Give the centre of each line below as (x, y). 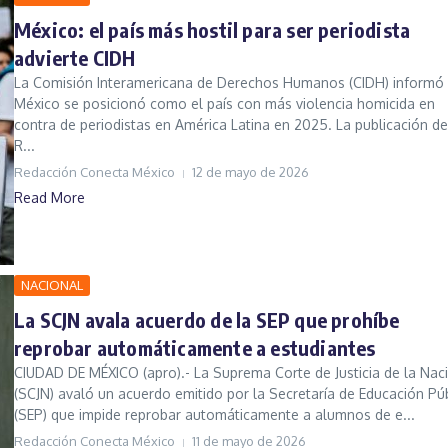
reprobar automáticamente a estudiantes (195, 348)
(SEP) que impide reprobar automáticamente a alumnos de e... (214, 415)
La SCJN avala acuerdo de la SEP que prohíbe (207, 320)
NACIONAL (52, 285)
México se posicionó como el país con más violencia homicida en (224, 104)
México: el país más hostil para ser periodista (212, 30)
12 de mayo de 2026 (250, 172)
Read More (49, 198)
